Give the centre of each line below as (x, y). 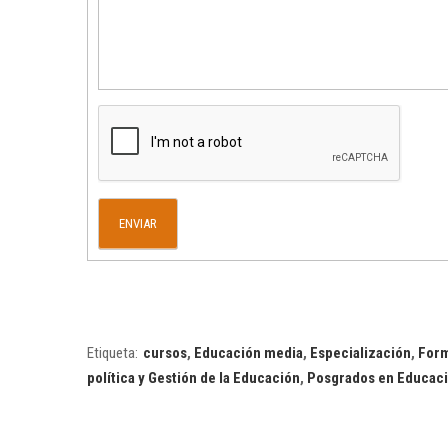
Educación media (248, 353)
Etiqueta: (112, 353)
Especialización (360, 353)
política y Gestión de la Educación (193, 378)
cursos (165, 353)
